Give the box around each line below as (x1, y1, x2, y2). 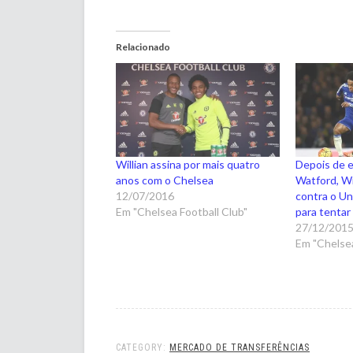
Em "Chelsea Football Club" (116, 205, 247, 219)
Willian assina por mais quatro (116, 158, 260, 172)
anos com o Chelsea (116, 173, 214, 188)
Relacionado (116, 41, 170, 54)
